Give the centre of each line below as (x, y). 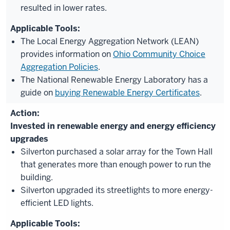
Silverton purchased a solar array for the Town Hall (117, 152)
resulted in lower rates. (64, 8)
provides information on (67, 54)
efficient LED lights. (57, 203)
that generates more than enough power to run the (116, 165)
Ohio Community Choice (159, 54)
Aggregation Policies (59, 67)
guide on (38, 93)
